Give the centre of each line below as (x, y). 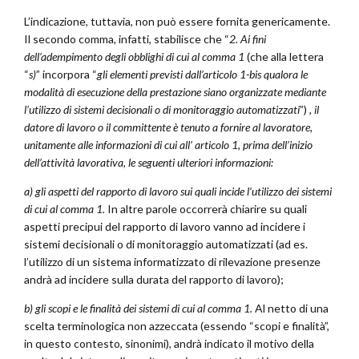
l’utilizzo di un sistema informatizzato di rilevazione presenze (172, 262)
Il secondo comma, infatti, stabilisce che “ (127, 39)
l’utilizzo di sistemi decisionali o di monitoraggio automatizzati (162, 110)
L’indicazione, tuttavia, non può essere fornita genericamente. (177, 22)
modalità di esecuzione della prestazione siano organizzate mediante (175, 92)
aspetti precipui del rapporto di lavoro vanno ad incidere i (165, 227)
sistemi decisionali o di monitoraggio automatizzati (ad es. (166, 244)
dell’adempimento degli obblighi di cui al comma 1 (135, 57)
